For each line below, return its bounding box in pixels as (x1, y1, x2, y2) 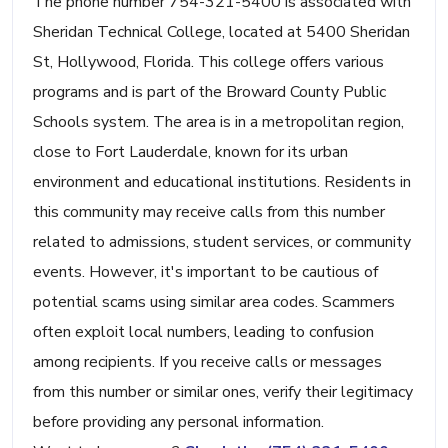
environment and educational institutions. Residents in (33, 171, 411, 194)
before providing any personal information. (33, 411, 324, 434)
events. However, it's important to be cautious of (33, 261, 378, 284)
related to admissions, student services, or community (33, 231, 411, 254)
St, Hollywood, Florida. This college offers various (33, 51, 384, 74)
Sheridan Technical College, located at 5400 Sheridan (33, 21, 410, 44)
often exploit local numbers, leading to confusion (33, 321, 374, 344)
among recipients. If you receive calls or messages (33, 351, 382, 374)
